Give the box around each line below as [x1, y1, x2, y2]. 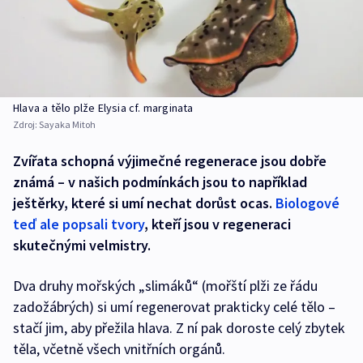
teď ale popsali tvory [13, 215, 144, 234]
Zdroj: [13, 118, 39, 131]
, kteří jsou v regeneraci [144, 215, 291, 234]
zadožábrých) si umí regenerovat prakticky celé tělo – [13, 297, 335, 317]
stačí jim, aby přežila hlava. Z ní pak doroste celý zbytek [13, 318, 345, 338]
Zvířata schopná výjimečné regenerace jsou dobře [13, 152, 327, 171]
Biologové [275, 194, 340, 213]
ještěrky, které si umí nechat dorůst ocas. [13, 194, 275, 213]
